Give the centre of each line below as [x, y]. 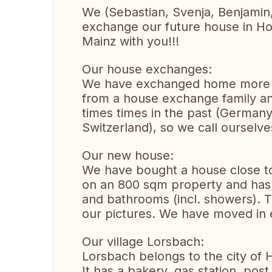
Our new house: [128, 155]
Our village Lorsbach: [143, 242]
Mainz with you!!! [131, 41]
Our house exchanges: [147, 69]
